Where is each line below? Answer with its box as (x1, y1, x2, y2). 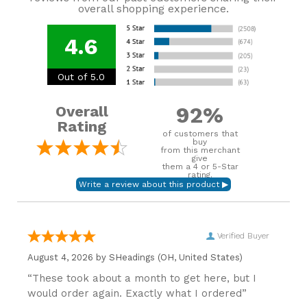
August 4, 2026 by (27, 252, 109, 262)
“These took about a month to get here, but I (27, 272, 256, 284)
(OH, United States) (155, 252, 243, 262)
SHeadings (109, 252, 155, 262)
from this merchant (160, 145, 240, 155)
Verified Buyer (217, 231, 269, 241)
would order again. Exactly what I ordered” (27, 287, 247, 299)
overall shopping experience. (78, 2, 229, 15)
